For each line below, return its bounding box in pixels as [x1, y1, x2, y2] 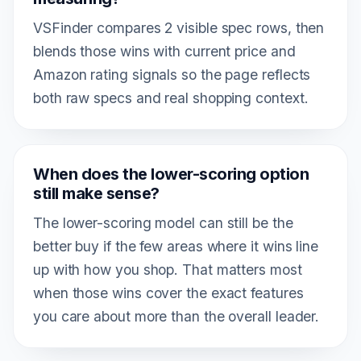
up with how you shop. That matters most [33, 260, 302, 278]
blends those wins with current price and [33, 42, 296, 60]
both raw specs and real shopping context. [33, 89, 309, 106]
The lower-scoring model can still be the [33, 214, 293, 231]
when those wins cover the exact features [33, 284, 304, 301]
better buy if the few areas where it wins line [33, 237, 318, 255]
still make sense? [33, 183, 160, 203]
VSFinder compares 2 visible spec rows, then [33, 19, 325, 36]
